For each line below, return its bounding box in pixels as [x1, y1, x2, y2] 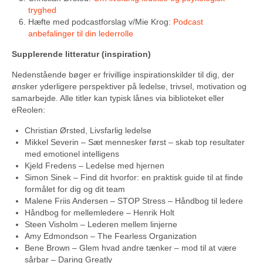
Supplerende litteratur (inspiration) [12, 49, 151, 59]
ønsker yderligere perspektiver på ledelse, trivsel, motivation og [12, 82, 247, 91]
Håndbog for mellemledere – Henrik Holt [25, 208, 174, 217]
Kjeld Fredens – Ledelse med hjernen [25, 161, 164, 170]
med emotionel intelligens [25, 149, 119, 159]
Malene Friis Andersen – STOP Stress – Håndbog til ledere [25, 196, 243, 205]
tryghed [28, 5, 56, 15]
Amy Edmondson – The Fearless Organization [25, 231, 197, 241]
